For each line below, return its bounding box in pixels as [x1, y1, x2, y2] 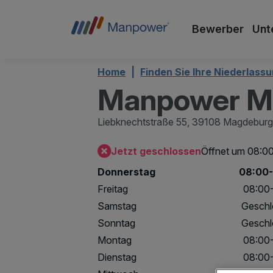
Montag [97, 234, 132, 246]
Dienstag [97, 251, 136, 263]
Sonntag [97, 217, 135, 229]
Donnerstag [97, 166, 155, 178]
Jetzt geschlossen [111, 145, 201, 157]
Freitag [97, 183, 128, 195]
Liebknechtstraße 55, [97, 116, 190, 128]
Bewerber [192, 23, 244, 35]
